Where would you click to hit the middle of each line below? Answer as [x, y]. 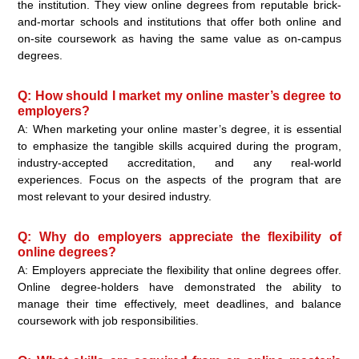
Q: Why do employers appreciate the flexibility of [179, 237]
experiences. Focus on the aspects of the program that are [179, 180]
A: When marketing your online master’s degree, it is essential [179, 129]
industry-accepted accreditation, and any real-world [179, 163]
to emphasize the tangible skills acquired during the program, [179, 146]
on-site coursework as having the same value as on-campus [179, 39]
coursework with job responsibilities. [109, 321]
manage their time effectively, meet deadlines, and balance [179, 304]
